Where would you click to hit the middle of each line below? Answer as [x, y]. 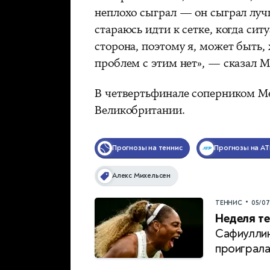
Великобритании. [140, 110]
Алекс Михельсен [141, 175]
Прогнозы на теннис [147, 148]
